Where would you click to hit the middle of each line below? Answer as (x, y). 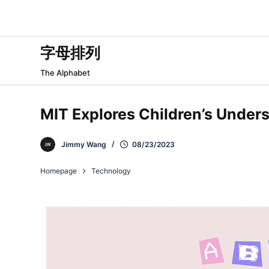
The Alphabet (65, 72)
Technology (111, 171)
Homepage (59, 171)
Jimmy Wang (84, 144)
